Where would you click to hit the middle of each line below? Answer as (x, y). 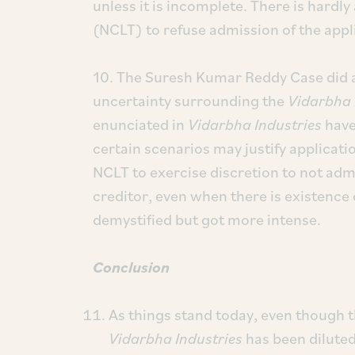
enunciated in (140, 124)
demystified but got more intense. (207, 219)
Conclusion (131, 267)
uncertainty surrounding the (190, 101)
